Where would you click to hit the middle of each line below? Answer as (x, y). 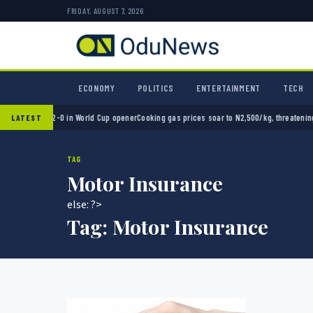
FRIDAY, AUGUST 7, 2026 (105, 10)
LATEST (27, 117)
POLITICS (156, 88)
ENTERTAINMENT (228, 88)
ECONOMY (97, 88)
